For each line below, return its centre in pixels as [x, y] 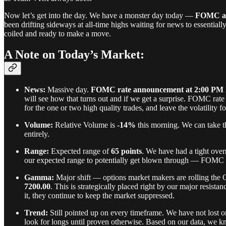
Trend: [36, 213]
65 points [126, 151]
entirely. [37, 134]
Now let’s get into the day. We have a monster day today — [100, 15]
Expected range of [80, 151]
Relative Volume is [85, 125]
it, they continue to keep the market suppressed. [99, 196]
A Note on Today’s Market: [74, 55]
